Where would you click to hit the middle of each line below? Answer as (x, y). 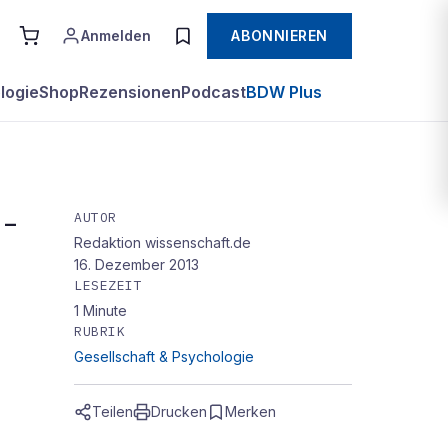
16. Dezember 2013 (136, 264)
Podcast (213, 92)
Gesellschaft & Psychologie (164, 356)
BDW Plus (284, 92)
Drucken (179, 411)
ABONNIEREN (279, 35)
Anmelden (116, 35)
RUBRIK (100, 331)
